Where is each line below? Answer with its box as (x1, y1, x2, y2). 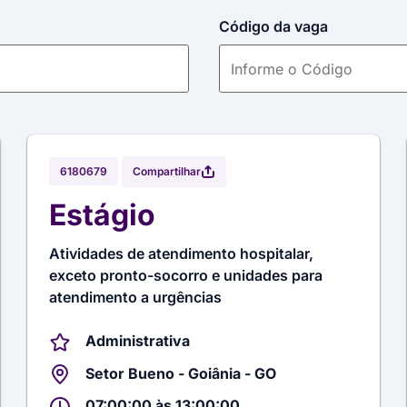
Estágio (49, 197, 156, 233)
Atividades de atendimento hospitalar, (49, 244, 314, 263)
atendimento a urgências (49, 288, 223, 306)
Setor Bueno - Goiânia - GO (85, 363, 277, 382)
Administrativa (85, 332, 191, 350)
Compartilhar (133, 164, 202, 178)
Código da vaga (218, 16, 328, 35)
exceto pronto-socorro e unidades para (49, 266, 323, 284)
